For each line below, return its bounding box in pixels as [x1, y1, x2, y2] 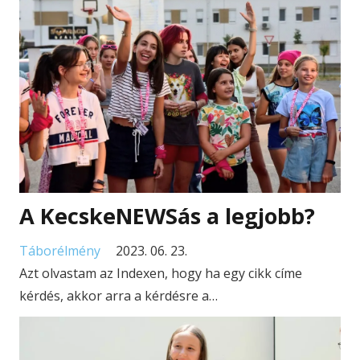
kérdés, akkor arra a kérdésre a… [19, 287, 218, 305]
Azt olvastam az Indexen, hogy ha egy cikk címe [19, 264, 302, 283]
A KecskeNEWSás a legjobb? [19, 201, 315, 231]
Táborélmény [19, 242, 100, 260]
